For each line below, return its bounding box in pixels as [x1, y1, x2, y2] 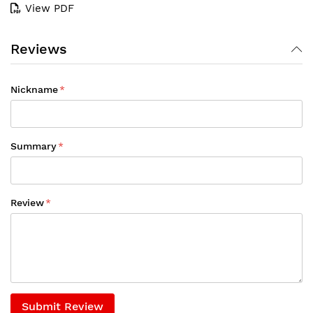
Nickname [10, 84, 58, 95]
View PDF [25, 2, 74, 15]
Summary [10, 140, 57, 152]
